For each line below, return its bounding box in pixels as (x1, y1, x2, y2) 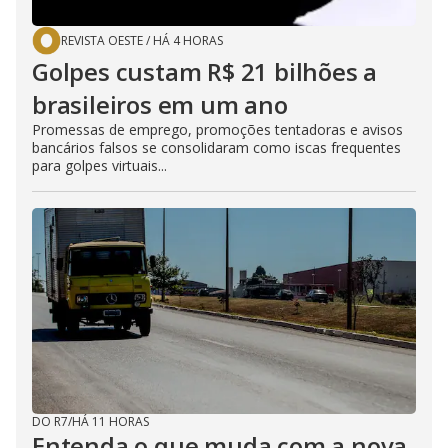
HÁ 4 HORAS (153, 31, 223, 49)
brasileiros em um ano (32, 87, 288, 121)
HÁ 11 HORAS (72, 412, 149, 430)
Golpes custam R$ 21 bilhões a (32, 54, 378, 88)
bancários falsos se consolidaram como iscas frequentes (32, 137, 401, 157)
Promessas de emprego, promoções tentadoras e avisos (32, 119, 403, 139)
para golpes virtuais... (32, 155, 167, 175)
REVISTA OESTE (61, 31, 143, 49)
